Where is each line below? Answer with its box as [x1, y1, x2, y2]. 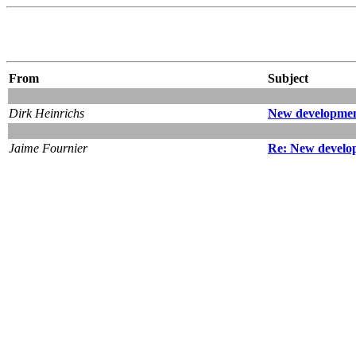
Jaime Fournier [9, 141, 87, 155]
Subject [268, 71, 308, 85]
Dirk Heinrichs [9, 106, 84, 120]
